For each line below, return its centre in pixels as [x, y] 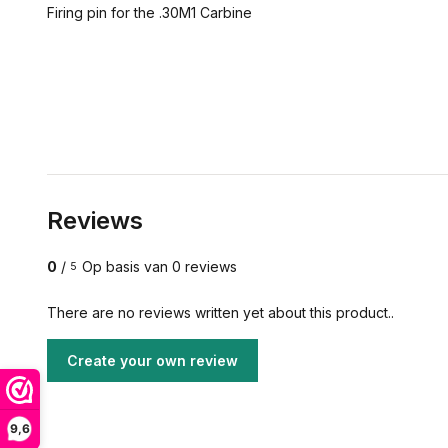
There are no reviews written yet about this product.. [220, 312]
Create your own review [152, 360]
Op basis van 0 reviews [159, 266]
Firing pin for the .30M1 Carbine [149, 12]
